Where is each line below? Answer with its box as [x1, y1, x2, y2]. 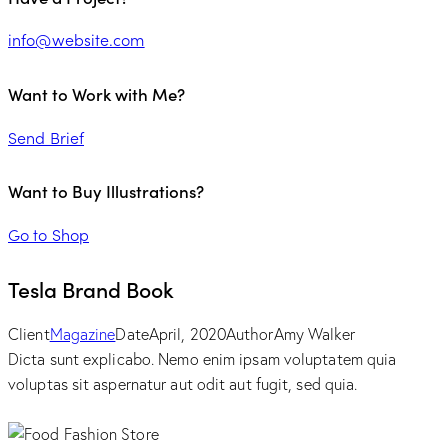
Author [225, 324, 274, 345]
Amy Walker [273, 324, 356, 345]
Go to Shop [8, 222, 89, 245]
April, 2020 [148, 324, 226, 345]
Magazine [49, 324, 116, 345]
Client [8, 324, 50, 345]
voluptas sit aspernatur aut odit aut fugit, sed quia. [8, 374, 358, 395]
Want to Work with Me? [8, 82, 185, 107]
